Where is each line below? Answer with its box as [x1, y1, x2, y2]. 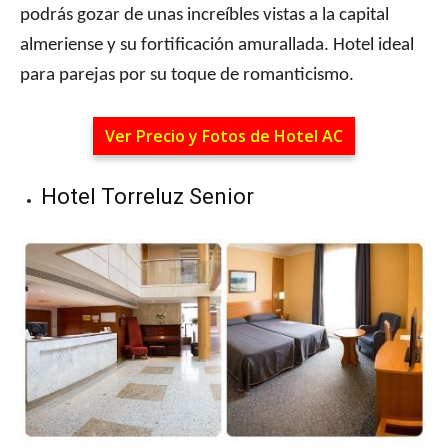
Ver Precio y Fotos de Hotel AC [105, 125, 343, 148]
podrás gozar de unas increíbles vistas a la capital [20, 6, 389, 26]
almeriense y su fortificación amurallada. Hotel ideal [20, 36, 414, 56]
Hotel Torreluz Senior [41, 184, 254, 210]
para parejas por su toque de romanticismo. [20, 66, 354, 86]
